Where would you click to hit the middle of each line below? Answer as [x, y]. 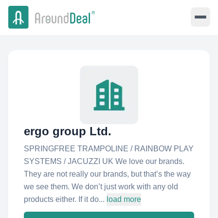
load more [124, 199]
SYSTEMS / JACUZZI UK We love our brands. [104, 161]
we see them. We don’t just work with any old [101, 187]
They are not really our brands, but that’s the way [107, 174]
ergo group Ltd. [68, 131]
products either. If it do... [64, 199]
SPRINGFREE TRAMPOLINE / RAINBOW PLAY [109, 149]
